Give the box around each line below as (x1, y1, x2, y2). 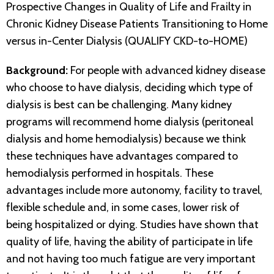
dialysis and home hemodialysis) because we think (6, 132, 246, 146)
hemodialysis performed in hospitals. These (6, 166, 213, 180)
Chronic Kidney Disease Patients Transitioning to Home (6, 17, 268, 31)
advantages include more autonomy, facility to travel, (6, 183, 262, 198)
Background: (6, 64, 70, 78)
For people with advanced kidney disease (70, 64, 265, 78)
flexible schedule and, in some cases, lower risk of (6, 201, 240, 215)
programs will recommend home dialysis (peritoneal (6, 115, 253, 129)
